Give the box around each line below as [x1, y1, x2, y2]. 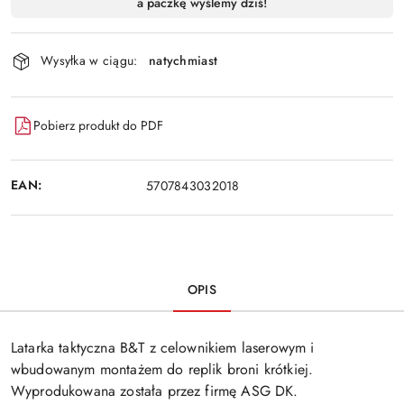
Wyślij [178, 20, 226, 41]
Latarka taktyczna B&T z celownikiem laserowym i [11, 336, 315, 358]
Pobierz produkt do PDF [33, 116, 163, 135]
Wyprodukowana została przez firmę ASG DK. [11, 380, 298, 401]
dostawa [10, 21, 86, 52]
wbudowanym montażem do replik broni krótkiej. [11, 358, 314, 380]
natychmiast [149, 51, 218, 70]
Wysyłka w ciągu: [41, 51, 138, 70]
